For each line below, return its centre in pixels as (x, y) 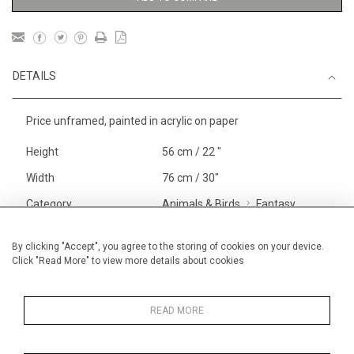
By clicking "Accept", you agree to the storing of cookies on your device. (168, 247)
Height (42, 152)
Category (49, 204)
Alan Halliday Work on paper (231, 247)
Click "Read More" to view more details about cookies (128, 261)
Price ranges (193, 290)
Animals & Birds (201, 204)
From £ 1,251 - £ (281, 290)
